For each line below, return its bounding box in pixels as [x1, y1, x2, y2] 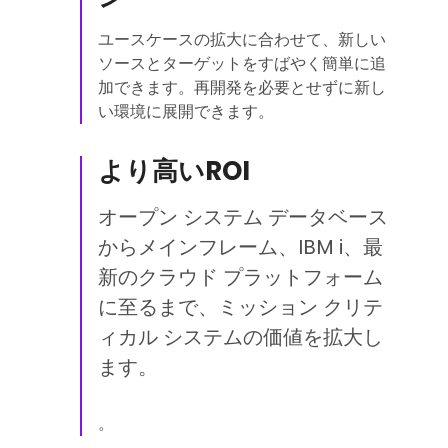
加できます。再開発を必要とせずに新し [98, 76, 386, 99]
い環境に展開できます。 [98, 100, 274, 123]
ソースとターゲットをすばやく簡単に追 [98, 52, 386, 75]
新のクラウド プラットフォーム [98, 263, 383, 291]
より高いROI [98, 153, 250, 189]
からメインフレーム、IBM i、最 [98, 233, 383, 261]
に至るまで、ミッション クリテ [98, 293, 383, 321]
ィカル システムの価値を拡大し [98, 323, 383, 351]
